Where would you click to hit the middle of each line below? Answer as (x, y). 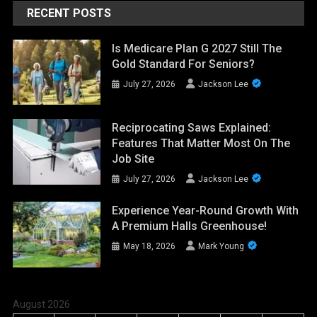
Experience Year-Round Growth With (206, 211)
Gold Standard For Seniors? (184, 64)
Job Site (133, 159)
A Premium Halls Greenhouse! (190, 226)
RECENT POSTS (69, 13)
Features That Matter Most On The (201, 144)
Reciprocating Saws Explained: (192, 128)
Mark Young (221, 247)
